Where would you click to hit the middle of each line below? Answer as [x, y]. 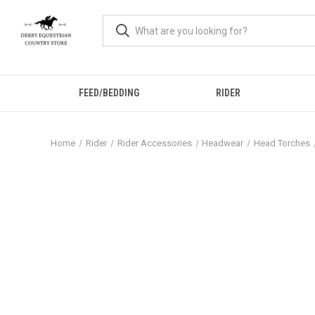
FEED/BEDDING [109, 93]
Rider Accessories [154, 143]
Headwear [223, 143]
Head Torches [282, 143]
